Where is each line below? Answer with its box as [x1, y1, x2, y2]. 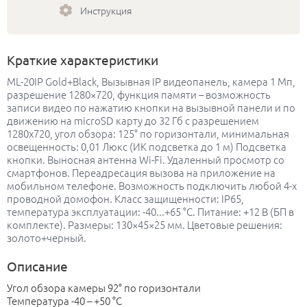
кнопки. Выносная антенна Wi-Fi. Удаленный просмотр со [7, 152, 284, 167]
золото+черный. [7, 230, 86, 245]
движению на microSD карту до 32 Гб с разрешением [7, 113, 259, 128]
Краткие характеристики [7, 51, 158, 69]
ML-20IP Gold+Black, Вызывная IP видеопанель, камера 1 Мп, [7, 74, 295, 89]
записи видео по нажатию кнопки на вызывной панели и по [7, 100, 295, 115]
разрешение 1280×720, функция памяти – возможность [7, 87, 271, 102]
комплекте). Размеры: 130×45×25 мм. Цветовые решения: [7, 217, 282, 232]
